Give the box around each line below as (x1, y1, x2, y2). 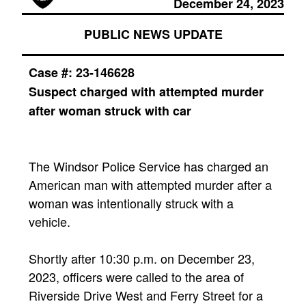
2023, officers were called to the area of (29, 267, 244, 286)
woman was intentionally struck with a (29, 193, 234, 212)
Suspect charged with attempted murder (29, 82, 264, 100)
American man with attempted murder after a (29, 175, 272, 193)
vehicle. (29, 212, 70, 230)
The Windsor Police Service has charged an (29, 156, 268, 175)
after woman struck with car (29, 101, 191, 120)
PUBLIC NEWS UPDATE (83, 25, 223, 43)
